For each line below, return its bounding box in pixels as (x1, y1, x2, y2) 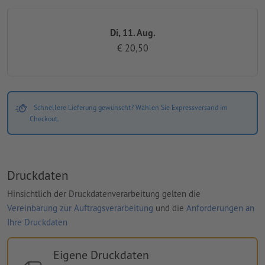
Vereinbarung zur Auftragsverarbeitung (7, 202, 153, 214)
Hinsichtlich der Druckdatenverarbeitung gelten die (7, 188, 201, 200)
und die (153, 202, 186, 214)
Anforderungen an (186, 202, 254, 214)
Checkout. (30, 114, 59, 123)
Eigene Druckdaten (53, 247, 149, 263)
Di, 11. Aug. (109, 26, 156, 38)
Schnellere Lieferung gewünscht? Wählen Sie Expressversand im (33, 102, 228, 112)
